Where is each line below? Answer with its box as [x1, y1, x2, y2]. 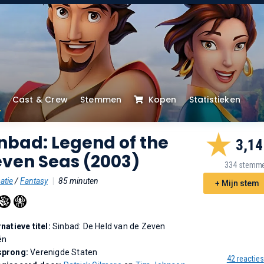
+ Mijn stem [214, 179, 259, 188]
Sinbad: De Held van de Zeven [52, 222, 166, 231]
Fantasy [20, 176, 48, 186]
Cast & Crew [12, 94, 68, 105]
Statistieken [189, 94, 241, 105]
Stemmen [80, 94, 122, 105]
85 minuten [58, 176, 98, 186]
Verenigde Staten [30, 247, 98, 257]
